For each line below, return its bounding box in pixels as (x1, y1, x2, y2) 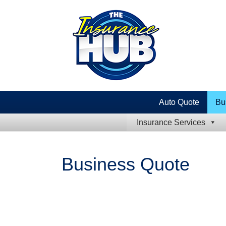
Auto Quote (159, 98, 199, 106)
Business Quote (62, 154, 190, 175)
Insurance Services (136, 118, 205, 127)
